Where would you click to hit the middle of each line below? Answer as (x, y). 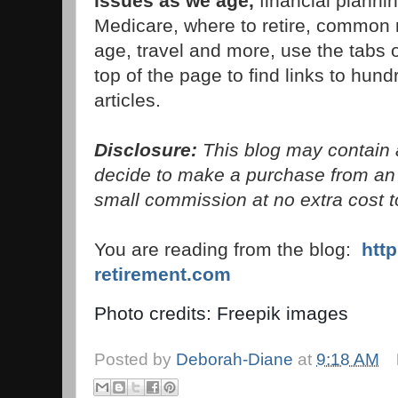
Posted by (135, 359)
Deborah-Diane (235, 359)
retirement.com (163, 275)
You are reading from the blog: (228, 250)
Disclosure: (146, 150)
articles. (127, 100)
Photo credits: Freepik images (221, 313)
